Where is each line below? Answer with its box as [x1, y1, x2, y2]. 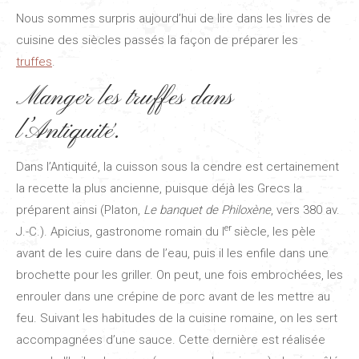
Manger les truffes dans [16, 81, 233, 114]
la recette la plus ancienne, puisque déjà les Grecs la [16, 180, 302, 196]
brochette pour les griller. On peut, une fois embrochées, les [16, 267, 343, 282]
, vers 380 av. [271, 202, 340, 217]
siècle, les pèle [234, 224, 316, 239]
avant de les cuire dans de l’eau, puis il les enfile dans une [16, 245, 329, 260]
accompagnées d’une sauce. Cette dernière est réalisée [16, 332, 325, 347]
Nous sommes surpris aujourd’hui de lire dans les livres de [16, 10, 331, 26]
